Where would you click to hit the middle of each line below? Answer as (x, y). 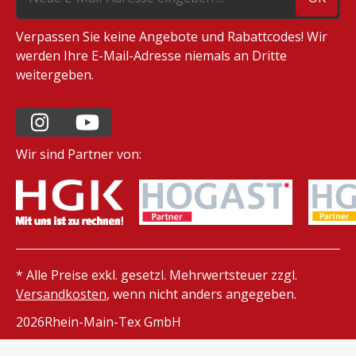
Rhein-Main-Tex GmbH (113, 322)
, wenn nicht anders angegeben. (201, 294)
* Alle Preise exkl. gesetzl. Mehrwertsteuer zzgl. (157, 275)
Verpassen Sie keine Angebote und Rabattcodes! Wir (172, 37)
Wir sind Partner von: (79, 155)
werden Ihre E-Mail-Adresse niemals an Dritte (151, 56)
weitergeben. (55, 75)
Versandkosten (61, 294)
